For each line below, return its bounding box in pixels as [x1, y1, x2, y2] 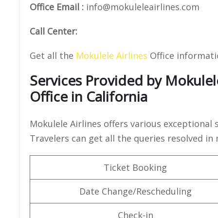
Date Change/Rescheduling [79, 185, 192, 197]
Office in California [30, 87, 147, 106]
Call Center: [30, 25, 77, 37]
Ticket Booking [104, 161, 167, 173]
